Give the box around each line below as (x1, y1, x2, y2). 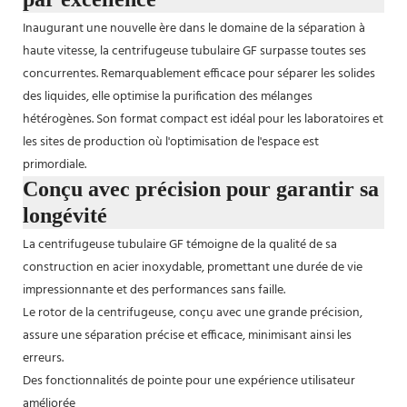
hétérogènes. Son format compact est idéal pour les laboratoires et (23, 108, 383, 130)
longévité (23, 203, 107, 227)
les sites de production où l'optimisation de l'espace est (23, 131, 319, 153)
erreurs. (23, 347, 64, 369)
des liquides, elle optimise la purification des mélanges (23, 85, 313, 107)
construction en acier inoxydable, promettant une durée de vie (23, 256, 362, 278)
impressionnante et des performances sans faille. (23, 279, 285, 301)
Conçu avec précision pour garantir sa (23, 176, 379, 201)
